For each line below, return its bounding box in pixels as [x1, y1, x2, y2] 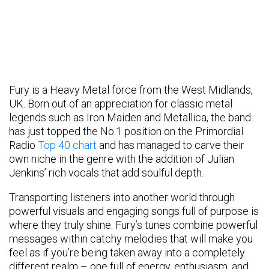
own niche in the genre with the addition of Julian [9, 152, 234, 165]
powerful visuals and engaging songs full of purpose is [9, 204, 259, 217]
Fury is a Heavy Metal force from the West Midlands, [9, 83, 253, 96]
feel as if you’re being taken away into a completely [9, 246, 245, 259]
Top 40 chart [38, 138, 97, 151]
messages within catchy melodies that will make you [9, 232, 253, 245]
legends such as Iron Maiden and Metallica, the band [9, 110, 251, 124]
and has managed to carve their [97, 138, 244, 151]
